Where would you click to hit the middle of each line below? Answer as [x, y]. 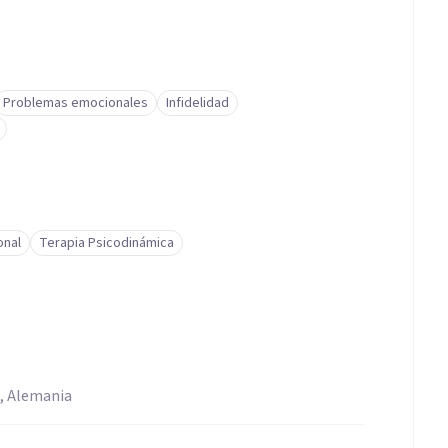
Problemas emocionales [75, 103]
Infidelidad [197, 103]
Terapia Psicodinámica [106, 243]
